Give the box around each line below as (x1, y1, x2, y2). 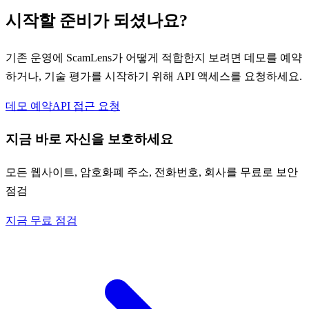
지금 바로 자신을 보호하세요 (6, 131, 173, 146)
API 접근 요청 (52, 100, 120, 112)
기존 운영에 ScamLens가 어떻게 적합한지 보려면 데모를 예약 (6, 52, 302, 64)
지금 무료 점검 (6, 214, 77, 226)
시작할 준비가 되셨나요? (6, 12, 188, 30)
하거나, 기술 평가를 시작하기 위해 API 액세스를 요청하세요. (6, 70, 302, 83)
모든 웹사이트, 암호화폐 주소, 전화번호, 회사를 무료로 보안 (6, 166, 298, 178)
